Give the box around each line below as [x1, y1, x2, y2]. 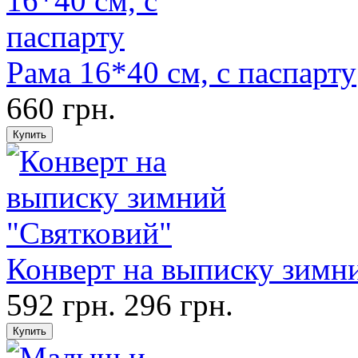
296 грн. [124, 288, 233, 322]
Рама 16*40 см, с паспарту [6, 55, 356, 89]
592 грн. [6, 288, 116, 322]
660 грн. [6, 91, 116, 125]
